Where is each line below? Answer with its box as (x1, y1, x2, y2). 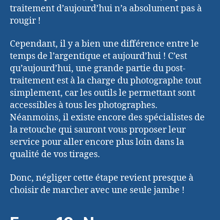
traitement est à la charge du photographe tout (10, 75, 201, 87)
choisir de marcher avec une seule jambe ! (10, 184, 185, 196)
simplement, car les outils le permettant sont (10, 87, 195, 99)
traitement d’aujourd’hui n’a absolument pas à (10, 2, 202, 14)
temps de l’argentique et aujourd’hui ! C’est (10, 51, 187, 62)
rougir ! (10, 15, 41, 27)
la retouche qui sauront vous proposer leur (10, 124, 186, 136)
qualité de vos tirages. (10, 149, 100, 161)
